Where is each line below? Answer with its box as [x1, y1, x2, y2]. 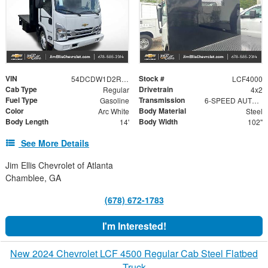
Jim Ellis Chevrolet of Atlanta [5, 159, 113, 171]
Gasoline [99, 95, 129, 105]
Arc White [98, 105, 129, 116]
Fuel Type [5, 94, 38, 105]
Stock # [139, 72, 165, 84]
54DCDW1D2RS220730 [121, 73, 129, 84]
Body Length [5, 115, 48, 127]
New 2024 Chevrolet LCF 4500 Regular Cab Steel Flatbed [10, 246, 258, 260]
